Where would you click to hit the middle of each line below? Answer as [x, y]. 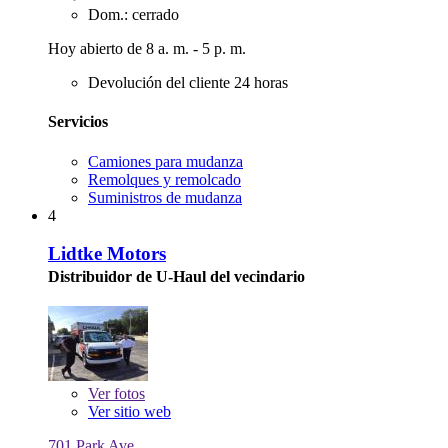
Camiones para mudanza [165, 161]
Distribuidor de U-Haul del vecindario [176, 277]
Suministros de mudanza [165, 197]
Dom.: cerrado [133, 14]
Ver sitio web [129, 411]
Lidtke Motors [107, 254]
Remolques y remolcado [164, 179]
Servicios [78, 122]
